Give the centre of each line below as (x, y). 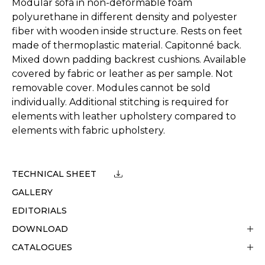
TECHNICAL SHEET (54, 174)
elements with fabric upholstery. (88, 130)
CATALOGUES (42, 247)
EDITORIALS (39, 210)
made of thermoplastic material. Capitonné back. (127, 45)
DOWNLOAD (40, 229)
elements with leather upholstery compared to (124, 116)
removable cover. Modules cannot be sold (111, 88)
